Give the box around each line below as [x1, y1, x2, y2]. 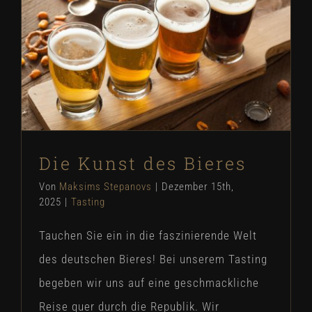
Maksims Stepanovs [59, 180, 152, 193]
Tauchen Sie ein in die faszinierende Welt [39, 228, 257, 242]
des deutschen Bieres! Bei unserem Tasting [39, 251, 267, 266]
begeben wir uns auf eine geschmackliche [39, 275, 259, 290]
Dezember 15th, [162, 180, 234, 193]
